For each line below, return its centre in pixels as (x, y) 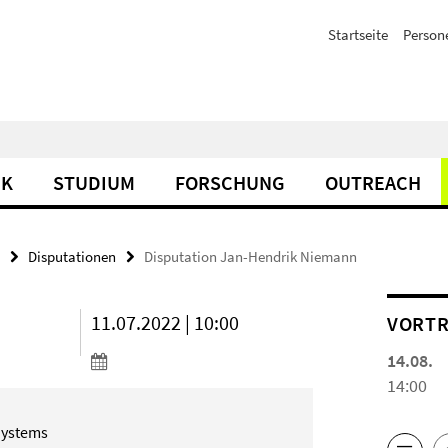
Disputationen (72, 256)
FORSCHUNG (230, 182)
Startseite (358, 34)
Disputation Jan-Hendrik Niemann (250, 256)
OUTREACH (373, 182)
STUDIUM (94, 182)
